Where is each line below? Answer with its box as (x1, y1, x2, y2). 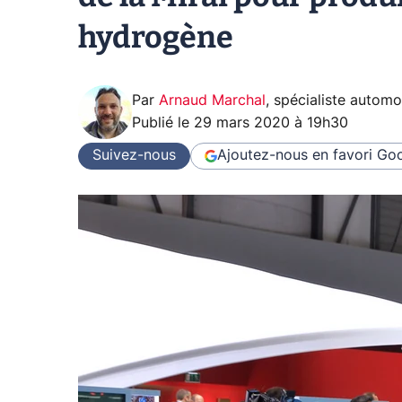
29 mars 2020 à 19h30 (194, 115, 348, 130)
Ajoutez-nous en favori (217, 148, 372, 163)
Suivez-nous (92, 148, 176, 163)
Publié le (132, 115, 194, 130)
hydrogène (78, 18, 233, 56)
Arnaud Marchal (159, 92, 266, 108)
